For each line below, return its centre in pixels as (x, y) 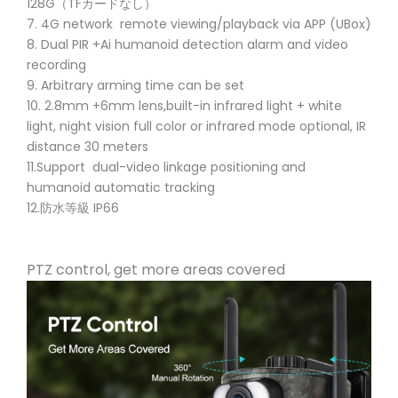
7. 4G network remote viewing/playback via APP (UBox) (199, 24)
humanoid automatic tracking (121, 187)
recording (56, 64)
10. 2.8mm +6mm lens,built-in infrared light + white (184, 105)
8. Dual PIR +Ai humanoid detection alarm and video (187, 44)
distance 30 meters (88, 146)
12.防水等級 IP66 (73, 207)
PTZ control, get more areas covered (156, 269)
